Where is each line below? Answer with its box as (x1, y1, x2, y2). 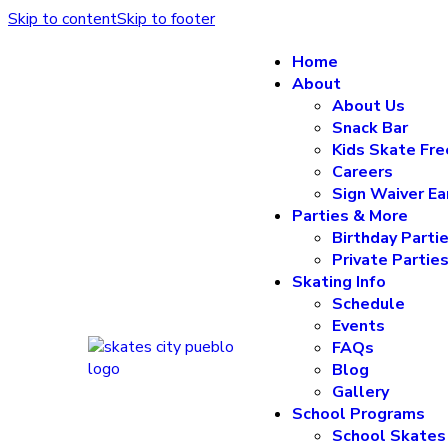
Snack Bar (332, 117, 409, 139)
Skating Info (292, 271, 387, 293)
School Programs (292, 403, 426, 425)
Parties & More (292, 205, 409, 227)
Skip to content (8, 8, 117, 30)
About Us (332, 95, 406, 117)
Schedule (332, 293, 406, 315)
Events (332, 315, 386, 337)
